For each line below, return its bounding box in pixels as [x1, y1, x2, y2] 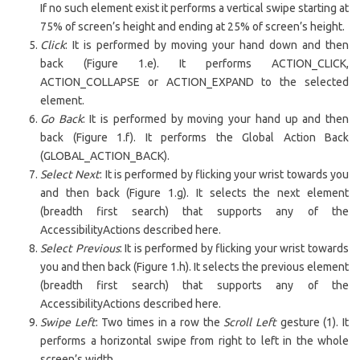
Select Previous [40, 242, 120, 255]
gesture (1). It [276, 316, 350, 329]
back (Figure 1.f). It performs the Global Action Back [40, 131, 349, 144]
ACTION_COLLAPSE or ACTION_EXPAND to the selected [40, 76, 349, 88]
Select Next [40, 168, 100, 181]
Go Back [40, 112, 83, 125]
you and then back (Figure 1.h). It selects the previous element [40, 260, 349, 273]
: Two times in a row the [95, 316, 224, 329]
